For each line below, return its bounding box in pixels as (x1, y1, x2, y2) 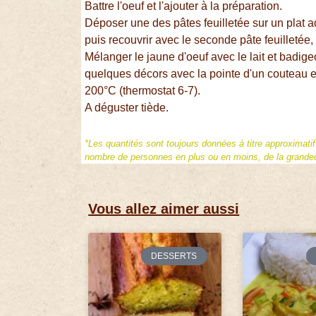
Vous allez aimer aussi (88, 200, 240, 217)
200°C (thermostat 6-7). (85, 85, 201, 97)
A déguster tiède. (85, 102, 169, 114)
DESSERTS (151, 250, 197, 261)
